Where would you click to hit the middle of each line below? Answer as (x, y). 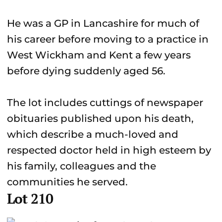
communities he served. (67, 182)
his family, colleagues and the (82, 166)
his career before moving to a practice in (108, 39)
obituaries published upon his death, (100, 118)
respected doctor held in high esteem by (109, 150)
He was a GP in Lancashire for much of (103, 23)
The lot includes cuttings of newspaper (105, 103)
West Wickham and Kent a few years (99, 55)
